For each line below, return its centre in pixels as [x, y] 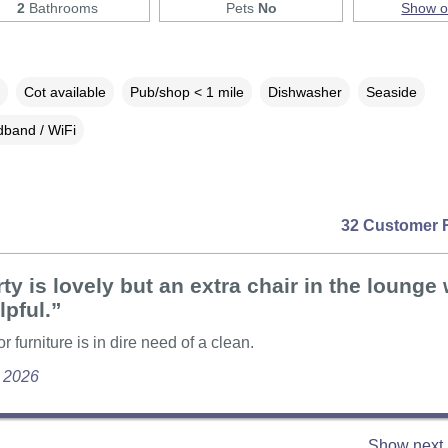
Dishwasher [304, 91]
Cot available [64, 91]
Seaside [391, 91]
